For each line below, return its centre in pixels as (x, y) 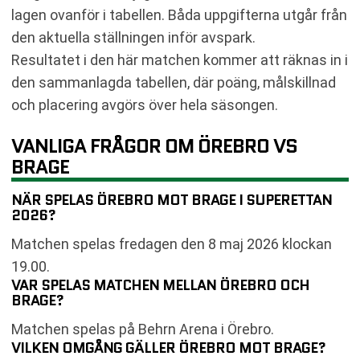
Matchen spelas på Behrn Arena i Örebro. (143, 329)
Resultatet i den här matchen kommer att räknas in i (180, 59)
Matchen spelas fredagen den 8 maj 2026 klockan (172, 243)
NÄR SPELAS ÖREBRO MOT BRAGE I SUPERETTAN (172, 200)
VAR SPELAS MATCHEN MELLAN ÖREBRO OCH (160, 285)
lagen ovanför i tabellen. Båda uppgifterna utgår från (179, 14)
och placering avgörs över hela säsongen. (145, 104)
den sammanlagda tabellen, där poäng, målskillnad (174, 82)
